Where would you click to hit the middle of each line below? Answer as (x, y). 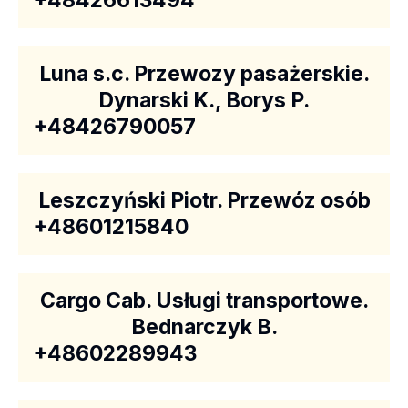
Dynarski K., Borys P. (204, 100)
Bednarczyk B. (204, 327)
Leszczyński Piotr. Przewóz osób (204, 200)
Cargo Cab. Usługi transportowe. (204, 301)
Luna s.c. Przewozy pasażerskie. (204, 74)
